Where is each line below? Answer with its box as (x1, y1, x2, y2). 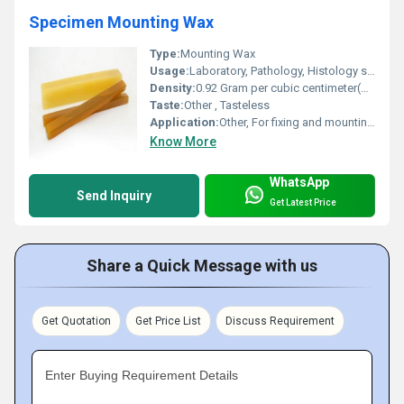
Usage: (150, 63, 189, 78)
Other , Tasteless (184, 97, 270, 112)
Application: (150, 115, 219, 129)
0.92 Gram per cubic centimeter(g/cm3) (196, 80, 361, 95)
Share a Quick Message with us (87, 255, 317, 275)
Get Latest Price (270, 197, 336, 208)
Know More (150, 133, 216, 149)
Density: (150, 80, 196, 95)
